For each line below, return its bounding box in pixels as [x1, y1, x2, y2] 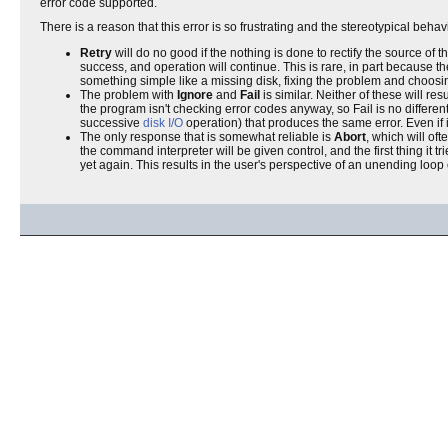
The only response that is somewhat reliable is [80, 130, 334, 144]
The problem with [80, 88, 177, 102]
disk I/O [143, 116, 183, 130]
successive [80, 116, 143, 130]
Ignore [177, 88, 213, 102]
